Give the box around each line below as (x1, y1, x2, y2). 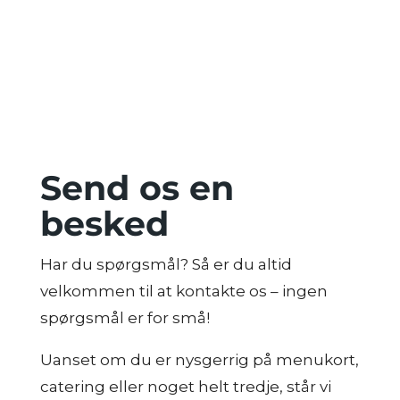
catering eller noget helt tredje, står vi (39, 378, 331, 396)
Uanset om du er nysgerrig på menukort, (39, 351, 359, 369)
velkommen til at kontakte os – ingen (39, 282, 328, 300)
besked (39, 203, 169, 245)
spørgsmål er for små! (39, 309, 210, 327)
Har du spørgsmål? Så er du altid (39, 255, 292, 273)
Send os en (39, 167, 234, 209)
